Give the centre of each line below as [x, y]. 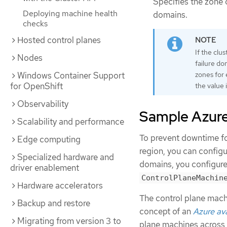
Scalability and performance [71, 122]
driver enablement [45, 168]
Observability [43, 104]
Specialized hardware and [66, 157]
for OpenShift [36, 86]
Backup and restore [54, 203]
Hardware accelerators [60, 185]
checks [35, 24]
